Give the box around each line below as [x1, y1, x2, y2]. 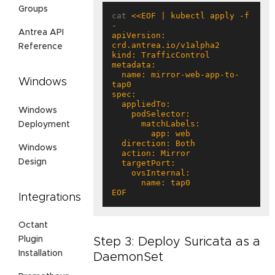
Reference [18, 42, 63, 51]
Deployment [18, 120, 70, 129]
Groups [18, 4, 48, 14]
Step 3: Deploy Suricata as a [93, 236, 260, 249]
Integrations [18, 192, 81, 203]
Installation [18, 249, 63, 258]
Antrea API [18, 28, 64, 37]
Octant [18, 221, 48, 230]
